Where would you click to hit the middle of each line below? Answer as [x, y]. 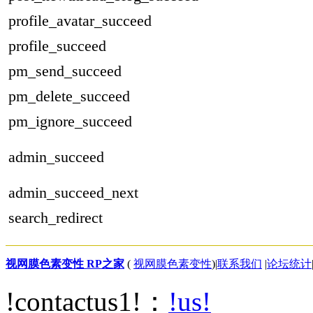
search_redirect [56, 218]
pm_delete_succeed [69, 96]
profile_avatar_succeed [80, 21]
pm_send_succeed [65, 71]
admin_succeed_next [75, 193]
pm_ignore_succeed [70, 122]
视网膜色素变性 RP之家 [65, 264]
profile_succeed [57, 46]
